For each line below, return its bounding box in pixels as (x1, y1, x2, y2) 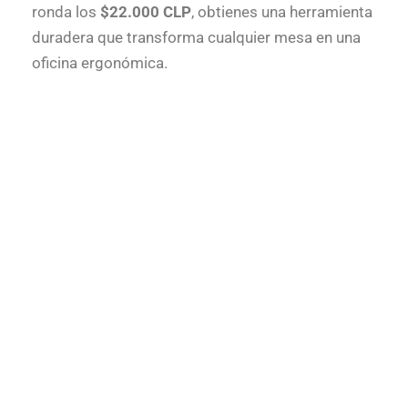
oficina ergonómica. (32, 53, 168, 72)
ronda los (32, 2, 100, 21)
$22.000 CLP (100, 2, 191, 21)
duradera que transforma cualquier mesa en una (32, 27, 361, 46)
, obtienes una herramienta (191, 2, 372, 21)
